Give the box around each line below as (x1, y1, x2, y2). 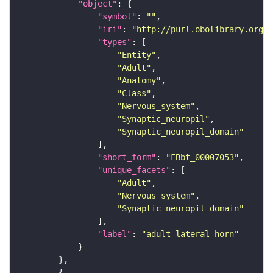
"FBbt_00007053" (166, 152, 239, 163)
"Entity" (117, 50, 156, 60)
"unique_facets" (97, 165, 171, 175)
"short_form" (97, 152, 156, 163)
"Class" (117, 88, 151, 99)
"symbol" (97, 12, 136, 22)
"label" (97, 229, 132, 239)
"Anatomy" (117, 76, 161, 86)
